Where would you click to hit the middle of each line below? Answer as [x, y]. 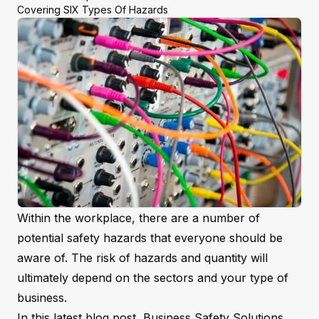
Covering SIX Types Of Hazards [93, 10]
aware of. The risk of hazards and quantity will [142, 257]
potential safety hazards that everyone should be [150, 237]
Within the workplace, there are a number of [138, 218]
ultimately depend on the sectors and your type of [153, 277]
